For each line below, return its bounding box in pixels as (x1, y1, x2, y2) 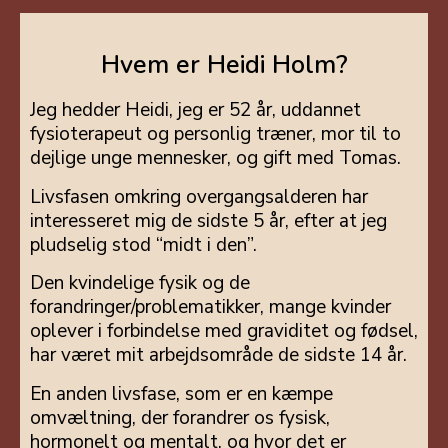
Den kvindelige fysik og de (30, 270, 250, 297)
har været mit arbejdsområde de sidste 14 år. (30, 342, 407, 369)
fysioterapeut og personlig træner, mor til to (30, 121, 401, 148)
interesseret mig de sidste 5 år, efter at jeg (30, 207, 387, 234)
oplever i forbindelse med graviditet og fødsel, (30, 318, 418, 345)
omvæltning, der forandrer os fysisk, (30, 404, 330, 431)
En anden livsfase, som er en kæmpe (30, 380, 333, 407)
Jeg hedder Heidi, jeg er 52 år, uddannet (30, 97, 361, 124)
